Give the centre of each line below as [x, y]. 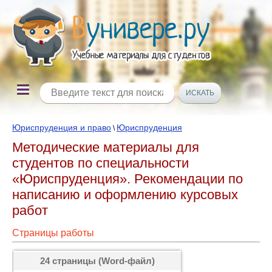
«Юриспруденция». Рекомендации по [127, 179]
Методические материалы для [106, 147]
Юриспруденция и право [62, 127]
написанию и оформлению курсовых [125, 195]
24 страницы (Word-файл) [97, 261]
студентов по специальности [100, 163]
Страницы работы [53, 233]
